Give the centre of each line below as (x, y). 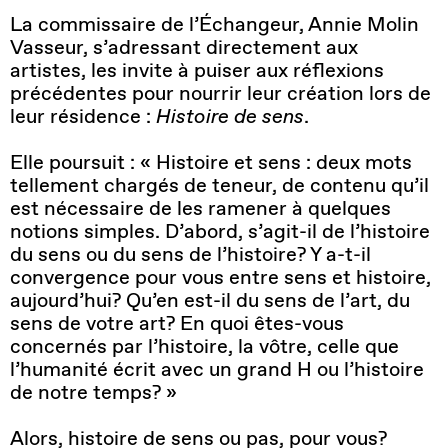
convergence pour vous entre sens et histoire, (220, 277)
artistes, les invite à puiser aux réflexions (197, 70)
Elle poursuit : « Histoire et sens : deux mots (211, 162)
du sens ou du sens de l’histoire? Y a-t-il (190, 254)
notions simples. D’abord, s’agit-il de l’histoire (220, 231)
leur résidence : (83, 116)
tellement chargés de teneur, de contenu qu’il (219, 185)
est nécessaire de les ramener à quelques (200, 208)
